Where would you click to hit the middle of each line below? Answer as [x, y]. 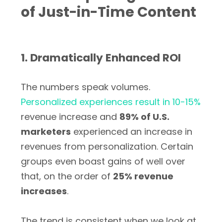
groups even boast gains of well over [103, 161]
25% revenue [143, 176]
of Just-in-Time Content [109, 12]
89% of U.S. [144, 117]
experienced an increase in [132, 132]
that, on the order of [67, 176]
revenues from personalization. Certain [107, 146]
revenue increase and [70, 117]
